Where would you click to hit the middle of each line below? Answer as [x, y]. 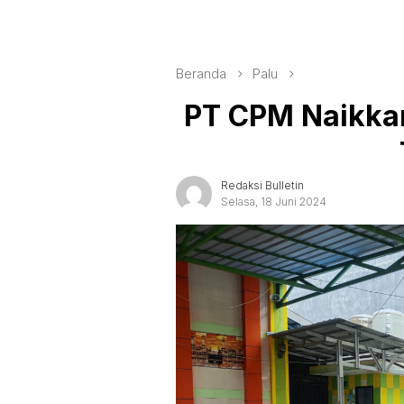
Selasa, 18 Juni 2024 [274, 201]
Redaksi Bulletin [262, 185]
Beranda [201, 73]
